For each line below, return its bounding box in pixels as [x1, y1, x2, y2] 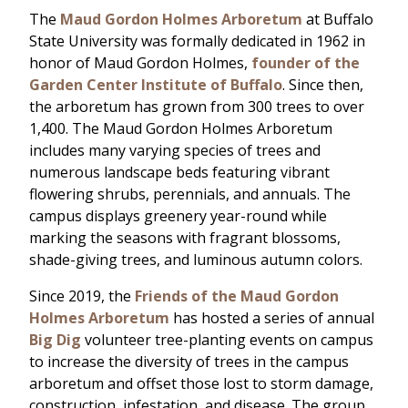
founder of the [251, 53, 360, 74]
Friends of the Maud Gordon [135, 286, 339, 307]
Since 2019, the [29, 286, 135, 307]
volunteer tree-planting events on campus [81, 330, 373, 351]
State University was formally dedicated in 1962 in [29, 31, 365, 52]
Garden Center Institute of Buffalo [29, 75, 282, 96]
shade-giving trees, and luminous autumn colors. [29, 250, 362, 270]
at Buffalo [302, 9, 373, 30]
